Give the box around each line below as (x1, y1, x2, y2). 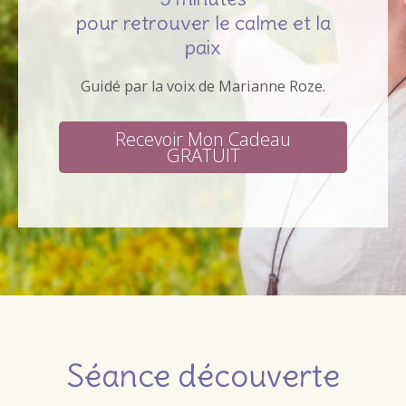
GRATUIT (166, 141, 240, 168)
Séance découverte (66, 355, 340, 396)
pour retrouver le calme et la (75, 10, 331, 36)
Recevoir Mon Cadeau (115, 125, 291, 151)
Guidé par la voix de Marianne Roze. (81, 75, 325, 96)
